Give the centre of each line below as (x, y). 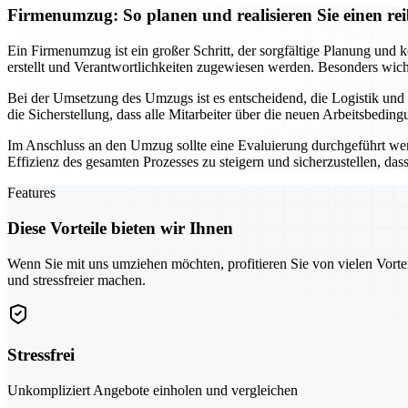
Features (31, 193)
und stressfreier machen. (76, 280)
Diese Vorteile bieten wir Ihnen (120, 228)
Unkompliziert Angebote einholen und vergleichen (153, 390)
